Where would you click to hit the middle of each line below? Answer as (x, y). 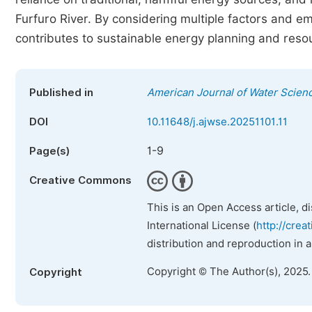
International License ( (202, 226)
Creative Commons (80, 180)
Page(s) (49, 151)
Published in (61, 93)
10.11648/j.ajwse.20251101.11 (217, 122)
